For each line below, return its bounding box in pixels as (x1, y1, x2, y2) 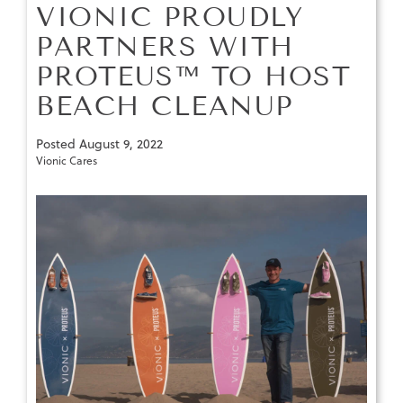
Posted (36, 135, 79, 154)
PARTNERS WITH (36, 31, 294, 64)
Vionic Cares (36, 153, 97, 169)
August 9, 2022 (79, 135, 163, 154)
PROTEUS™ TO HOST (36, 60, 351, 94)
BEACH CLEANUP (36, 90, 293, 123)
